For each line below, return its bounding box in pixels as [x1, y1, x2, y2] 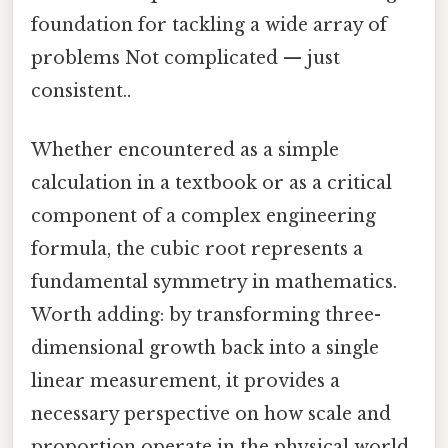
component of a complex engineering [31, 204, 376, 227]
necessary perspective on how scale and [31, 402, 391, 425]
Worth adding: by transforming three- [31, 303, 381, 326]
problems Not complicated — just [31, 46, 340, 69]
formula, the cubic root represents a [31, 237, 363, 260]
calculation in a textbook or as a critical [31, 171, 392, 194]
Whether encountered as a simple [31, 138, 339, 161]
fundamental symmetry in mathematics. [31, 270, 397, 293]
